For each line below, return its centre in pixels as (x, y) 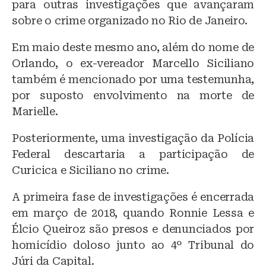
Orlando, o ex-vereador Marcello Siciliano (133, 64)
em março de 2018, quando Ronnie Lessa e (133, 213)
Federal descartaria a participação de (133, 154)
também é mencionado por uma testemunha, (133, 80)
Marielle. (35, 112)
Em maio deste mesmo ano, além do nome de (133, 47)
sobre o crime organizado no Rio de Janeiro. (130, 21)
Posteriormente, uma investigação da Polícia (133, 138)
